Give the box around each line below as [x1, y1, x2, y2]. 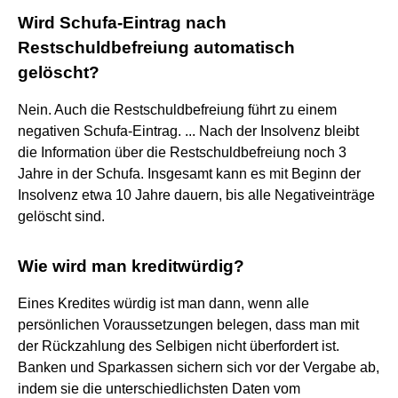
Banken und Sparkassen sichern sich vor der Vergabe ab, [18, 359, 379, 375]
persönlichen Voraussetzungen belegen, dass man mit [18, 316, 359, 332]
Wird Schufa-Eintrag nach [18, 12, 227, 32]
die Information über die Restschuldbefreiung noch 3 [18, 144, 346, 160]
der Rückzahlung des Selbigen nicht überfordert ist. [18, 338, 339, 354]
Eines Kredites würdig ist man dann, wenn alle [18, 295, 309, 311]
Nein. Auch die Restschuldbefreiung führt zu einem [18, 101, 337, 117]
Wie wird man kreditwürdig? [18, 256, 244, 275]
